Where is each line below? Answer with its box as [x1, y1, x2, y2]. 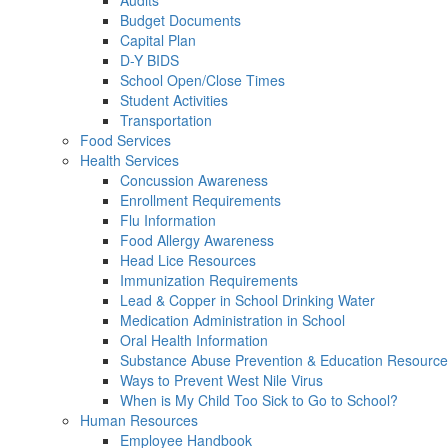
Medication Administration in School [120, 310, 345, 330]
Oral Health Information [120, 330, 268, 350]
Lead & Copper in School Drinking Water [120, 290, 375, 310]
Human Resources [80, 410, 198, 430]
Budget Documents [120, 10, 241, 30]
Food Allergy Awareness [120, 230, 274, 250]
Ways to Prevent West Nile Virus [120, 370, 323, 390]
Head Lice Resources [120, 250, 256, 270]
